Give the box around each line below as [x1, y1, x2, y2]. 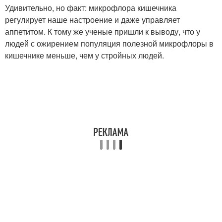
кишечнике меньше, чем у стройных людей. [5, 50, 164, 61]
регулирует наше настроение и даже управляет [5, 14, 180, 26]
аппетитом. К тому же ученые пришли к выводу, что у [5, 26, 200, 38]
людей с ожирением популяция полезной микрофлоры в [5, 38, 214, 50]
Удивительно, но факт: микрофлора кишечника [5, 2, 176, 14]
